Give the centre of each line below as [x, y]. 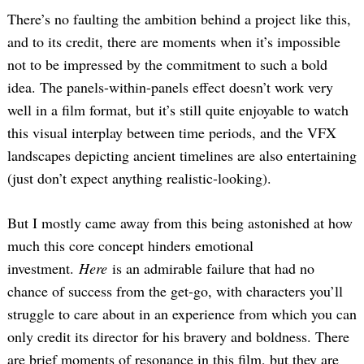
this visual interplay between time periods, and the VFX [172, 132]
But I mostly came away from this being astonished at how [180, 222]
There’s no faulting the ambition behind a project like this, [179, 18]
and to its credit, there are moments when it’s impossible [174, 41]
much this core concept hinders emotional [130, 245]
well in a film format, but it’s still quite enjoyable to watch [178, 109]
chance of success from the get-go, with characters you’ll [175, 290]
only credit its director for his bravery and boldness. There [178, 336]
